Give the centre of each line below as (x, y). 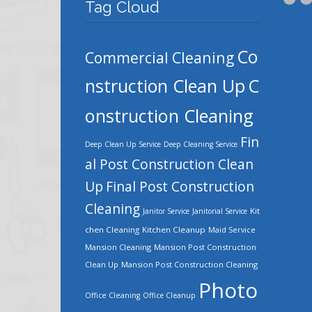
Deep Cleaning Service (201, 145)
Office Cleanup (169, 296)
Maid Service (232, 230)
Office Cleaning (112, 296)
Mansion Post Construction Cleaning (189, 265)
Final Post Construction (180, 187)
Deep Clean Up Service (123, 145)
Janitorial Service (220, 211)
